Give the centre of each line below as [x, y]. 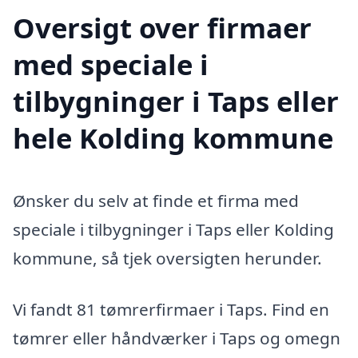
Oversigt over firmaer [162, 28]
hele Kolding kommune [173, 138]
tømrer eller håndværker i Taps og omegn [177, 338]
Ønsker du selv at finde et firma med [156, 201]
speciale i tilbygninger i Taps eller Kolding [173, 230]
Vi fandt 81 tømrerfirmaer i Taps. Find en [171, 309]
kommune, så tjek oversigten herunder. [167, 259]
